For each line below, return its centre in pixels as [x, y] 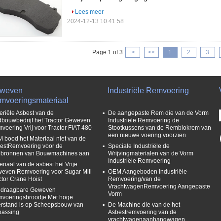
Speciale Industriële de [139, 146]
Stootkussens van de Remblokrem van [160, 128]
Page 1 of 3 [107, 52]
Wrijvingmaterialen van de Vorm [151, 153]
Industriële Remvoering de [144, 120]
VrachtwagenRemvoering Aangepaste [159, 186]
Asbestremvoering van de [142, 212]
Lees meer [89, 12]
